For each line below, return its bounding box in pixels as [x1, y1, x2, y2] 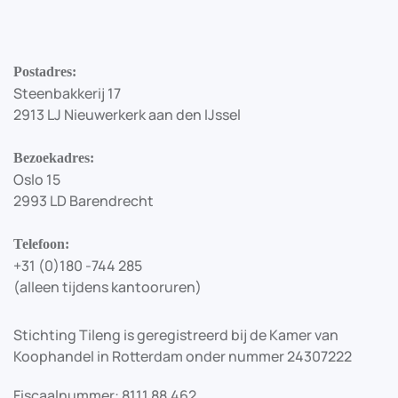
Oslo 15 [13, 170, 60, 189]
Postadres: [13, 64, 76, 79]
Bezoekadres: [13, 150, 94, 165]
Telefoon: [13, 236, 69, 251]
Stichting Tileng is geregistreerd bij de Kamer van [13, 325, 338, 345]
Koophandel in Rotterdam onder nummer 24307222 [13, 346, 352, 366]
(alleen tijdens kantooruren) [13, 277, 202, 297]
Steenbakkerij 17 [13, 84, 121, 103]
